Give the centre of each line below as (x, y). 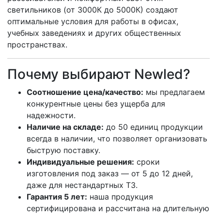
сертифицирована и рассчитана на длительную (118, 208)
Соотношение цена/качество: (85, 92)
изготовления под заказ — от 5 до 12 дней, (110, 173)
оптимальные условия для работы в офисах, (93, 21)
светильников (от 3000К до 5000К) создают (93, 9)
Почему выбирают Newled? (99, 74)
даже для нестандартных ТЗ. (82, 185)
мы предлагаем (174, 92)
